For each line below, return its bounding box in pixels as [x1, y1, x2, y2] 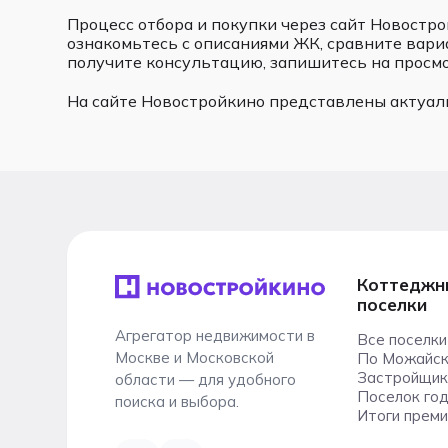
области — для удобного [115, 370, 297, 390]
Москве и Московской [115, 348, 275, 368]
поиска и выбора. [115, 392, 240, 412]
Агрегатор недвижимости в [115, 326, 316, 346]
